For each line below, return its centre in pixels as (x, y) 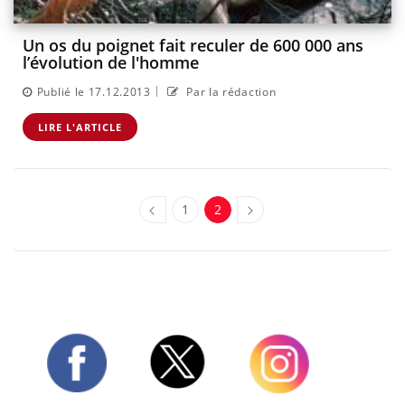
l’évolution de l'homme (111, 63)
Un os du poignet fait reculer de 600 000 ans (193, 46)
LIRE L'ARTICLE (80, 127)
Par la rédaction (230, 91)
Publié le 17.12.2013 (94, 91)
